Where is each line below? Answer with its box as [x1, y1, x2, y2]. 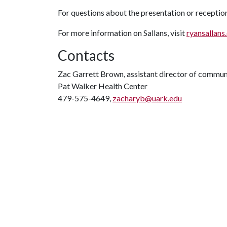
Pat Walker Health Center [58, 81, 147, 91]
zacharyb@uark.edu [112, 93, 182, 103]
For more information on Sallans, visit [58, 28, 186, 37]
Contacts [58, 47, 115, 64]
